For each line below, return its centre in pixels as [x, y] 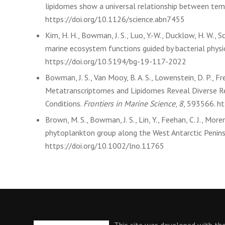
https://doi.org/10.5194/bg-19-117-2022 [116, 61]
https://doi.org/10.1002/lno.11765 [105, 145]
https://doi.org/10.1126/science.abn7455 [115, 19]
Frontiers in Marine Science [129, 103]
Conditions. [64, 103]
